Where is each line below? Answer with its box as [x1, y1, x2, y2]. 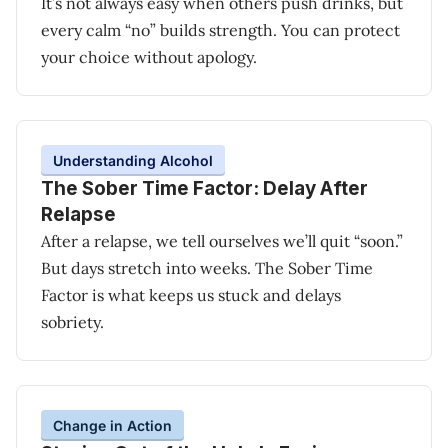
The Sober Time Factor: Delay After [41, 176, 368, 200]
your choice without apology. [41, 46, 257, 67]
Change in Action [53, 416, 172, 434]
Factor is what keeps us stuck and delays [41, 284, 341, 305]
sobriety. [41, 311, 104, 332]
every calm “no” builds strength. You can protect [41, 19, 400, 40]
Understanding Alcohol [53, 151, 213, 169]
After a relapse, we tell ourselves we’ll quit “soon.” [41, 230, 403, 251]
